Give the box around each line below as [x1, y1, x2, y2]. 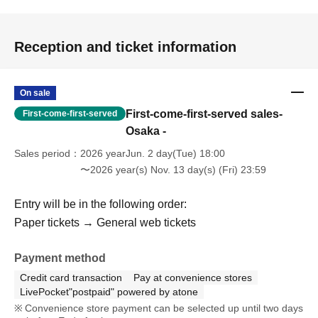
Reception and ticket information [14, 39, 236, 55]
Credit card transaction [20, 272, 122, 284]
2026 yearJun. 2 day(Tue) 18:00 [80, 148, 225, 160]
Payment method [14, 252, 106, 265]
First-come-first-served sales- [126, 108, 283, 121]
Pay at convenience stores [133, 272, 252, 284]
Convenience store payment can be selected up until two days [24, 302, 303, 314]
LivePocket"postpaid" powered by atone [20, 286, 198, 298]
